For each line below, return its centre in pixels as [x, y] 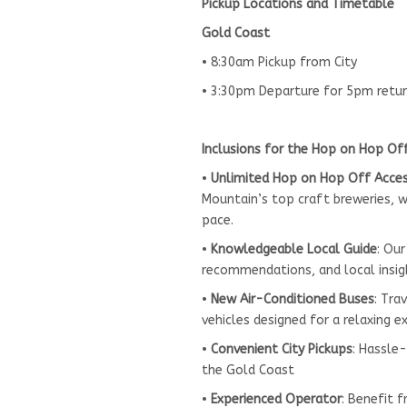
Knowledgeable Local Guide [294, 249]
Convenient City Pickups [282, 349]
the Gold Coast [248, 370]
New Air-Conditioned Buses [293, 299]
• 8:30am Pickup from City [279, 62]
